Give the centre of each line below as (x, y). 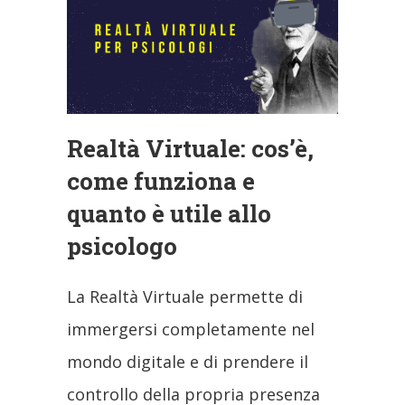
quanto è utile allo (169, 214)
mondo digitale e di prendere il (188, 362)
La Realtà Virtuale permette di (185, 297)
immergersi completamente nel (191, 330)
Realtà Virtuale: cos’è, (190, 149)
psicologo (122, 246)
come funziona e (161, 181)
